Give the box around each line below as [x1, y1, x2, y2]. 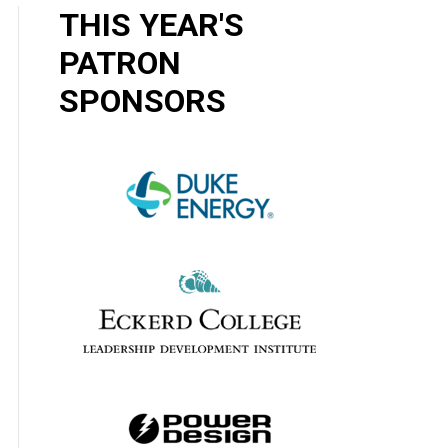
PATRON [58, 44, 181, 83]
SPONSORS [58, 82, 226, 121]
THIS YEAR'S [58, 6, 244, 45]
